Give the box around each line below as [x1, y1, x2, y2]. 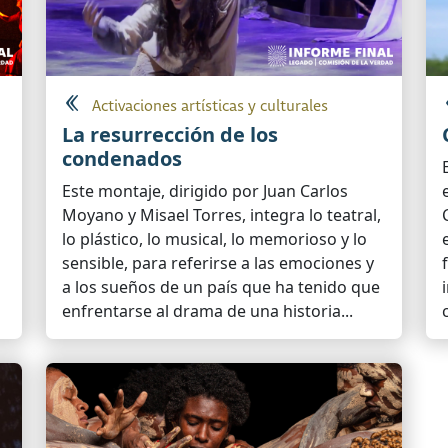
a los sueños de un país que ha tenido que [62, 276, 380, 299]
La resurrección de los [62, 121, 278, 149]
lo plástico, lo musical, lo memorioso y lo [62, 228, 367, 251]
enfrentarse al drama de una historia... [62, 300, 353, 323]
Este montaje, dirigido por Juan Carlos [62, 180, 348, 203]
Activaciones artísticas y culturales [92, 97, 328, 117]
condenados [62, 145, 182, 173]
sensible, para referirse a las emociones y [62, 252, 374, 275]
